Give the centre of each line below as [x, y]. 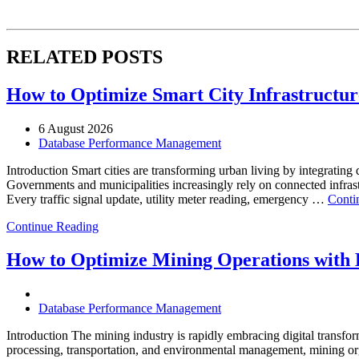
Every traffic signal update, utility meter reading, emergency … [167, 199]
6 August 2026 [76, 128]
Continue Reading [52, 226]
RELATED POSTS [85, 56]
